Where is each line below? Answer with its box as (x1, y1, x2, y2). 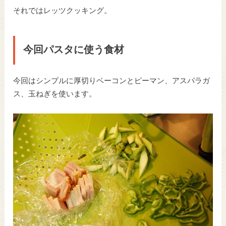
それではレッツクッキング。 (13, 7, 112, 15)
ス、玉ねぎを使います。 (13, 90, 97, 98)
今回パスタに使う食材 (23, 45, 125, 55)
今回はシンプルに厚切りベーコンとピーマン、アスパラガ (13, 77, 210, 85)
